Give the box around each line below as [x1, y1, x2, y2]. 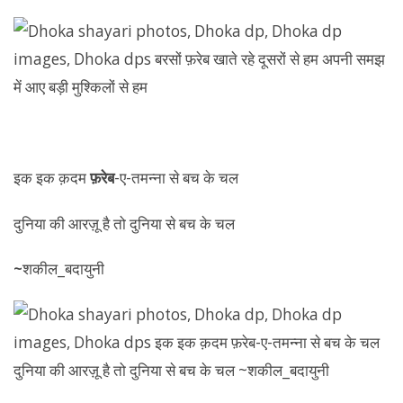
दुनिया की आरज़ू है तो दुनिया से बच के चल [13, 212, 235, 234]
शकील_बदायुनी [22, 258, 104, 279]
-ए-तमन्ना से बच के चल [114, 167, 238, 188]
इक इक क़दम [13, 167, 90, 188]
